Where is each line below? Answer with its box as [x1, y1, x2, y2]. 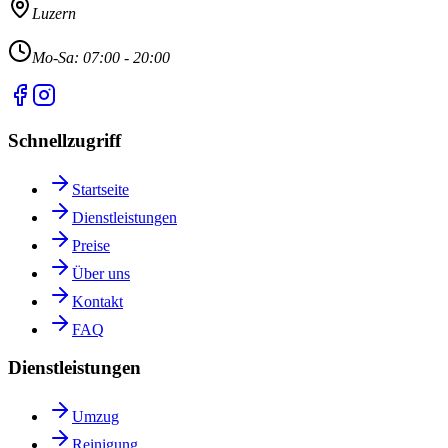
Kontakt [72, 292, 123, 310]
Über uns [72, 264, 130, 282]
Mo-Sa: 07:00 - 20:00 [32, 49, 170, 67]
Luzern [32, 5, 76, 23]
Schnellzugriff [8, 129, 121, 151]
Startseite [72, 180, 129, 198]
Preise [72, 236, 110, 254]
